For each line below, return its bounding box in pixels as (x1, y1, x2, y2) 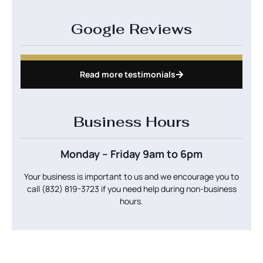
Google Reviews (71, 19, 192, 38)
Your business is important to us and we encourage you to (24, 170, 239, 182)
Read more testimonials (79, 68, 176, 80)
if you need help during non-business (99, 183, 237, 194)
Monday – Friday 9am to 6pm (60, 146, 203, 161)
